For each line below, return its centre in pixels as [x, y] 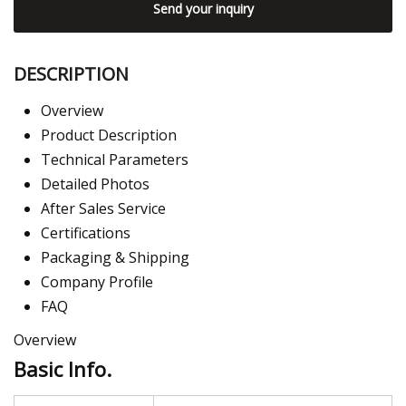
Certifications [86, 233]
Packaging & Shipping [115, 258]
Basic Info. [63, 369]
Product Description [109, 135]
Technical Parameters [115, 160]
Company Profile [97, 282]
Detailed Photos [95, 184]
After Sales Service [103, 209]
